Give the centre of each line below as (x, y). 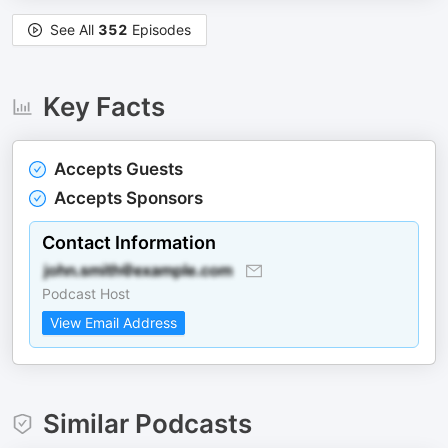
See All (74, 29)
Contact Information (129, 242)
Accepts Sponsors (128, 198)
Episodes (159, 29)
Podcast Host (86, 293)
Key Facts (103, 106)
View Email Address (113, 322)
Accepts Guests (118, 169)
